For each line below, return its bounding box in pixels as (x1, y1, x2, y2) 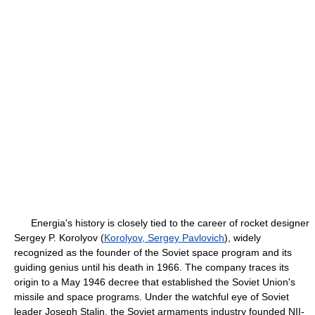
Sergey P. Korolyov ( (14, 232, 104, 243)
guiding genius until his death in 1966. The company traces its (14, 262, 289, 273)
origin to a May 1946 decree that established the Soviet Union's (14, 276, 295, 288)
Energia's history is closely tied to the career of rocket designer (14, 217, 309, 229)
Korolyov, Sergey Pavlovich (104, 232, 224, 243)
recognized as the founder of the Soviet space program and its (14, 247, 292, 258)
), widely (224, 232, 261, 243)
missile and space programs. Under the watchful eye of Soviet (14, 291, 289, 302)
